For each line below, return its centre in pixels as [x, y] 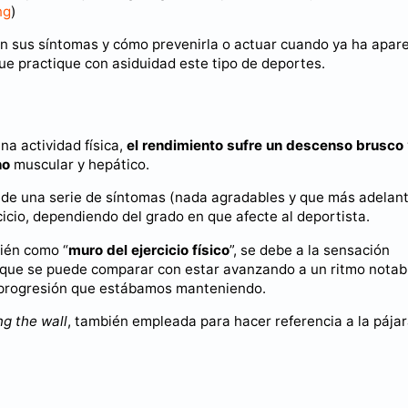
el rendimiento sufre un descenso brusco [265, 146]
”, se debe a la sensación [310, 250]
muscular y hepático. [80, 165]
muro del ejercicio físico [149, 250]
